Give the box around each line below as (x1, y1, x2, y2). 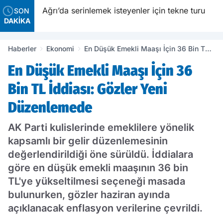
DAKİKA (4, 16, 30, 25)
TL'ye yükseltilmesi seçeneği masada (8, 175, 185, 187)
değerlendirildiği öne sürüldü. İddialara (8, 148, 193, 160)
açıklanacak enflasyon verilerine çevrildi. (8, 202, 203, 214)
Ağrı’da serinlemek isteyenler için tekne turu (114, 5, 205, 15)
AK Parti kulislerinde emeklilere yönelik (8, 121, 194, 133)
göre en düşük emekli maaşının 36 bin (8, 162, 188, 174)
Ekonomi (46, 44, 74, 53)
